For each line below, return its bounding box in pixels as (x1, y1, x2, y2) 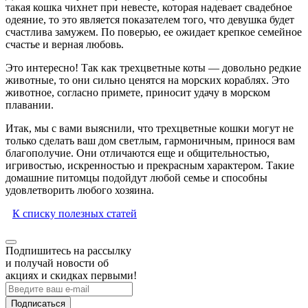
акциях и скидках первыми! (5, 269, 137, 282)
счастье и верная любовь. (5, 38, 124, 51)
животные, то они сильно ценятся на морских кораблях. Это (5, 74, 289, 87)
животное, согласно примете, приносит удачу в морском (5, 87, 270, 99)
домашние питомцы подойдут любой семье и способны (5, 172, 267, 184)
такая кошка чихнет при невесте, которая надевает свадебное (5, 1, 292, 14)
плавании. (5, 99, 54, 111)
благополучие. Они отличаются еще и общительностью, (5, 147, 269, 159)
